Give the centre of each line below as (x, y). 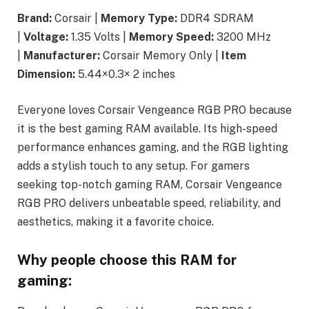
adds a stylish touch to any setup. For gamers (133, 166)
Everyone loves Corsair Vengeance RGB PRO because (154, 110)
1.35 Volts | (99, 37)
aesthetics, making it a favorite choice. (116, 221)
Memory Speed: (171, 37)
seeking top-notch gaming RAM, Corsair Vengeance (150, 184)
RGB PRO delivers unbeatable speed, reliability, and (149, 203)
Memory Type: (139, 18)
